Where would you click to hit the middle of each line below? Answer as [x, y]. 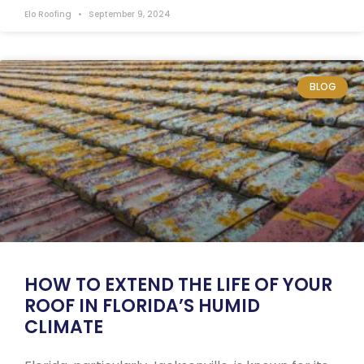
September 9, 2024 [128, 15]
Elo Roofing [49, 15]
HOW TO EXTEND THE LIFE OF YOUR [178, 285]
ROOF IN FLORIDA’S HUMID [142, 306]
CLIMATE [66, 327]
